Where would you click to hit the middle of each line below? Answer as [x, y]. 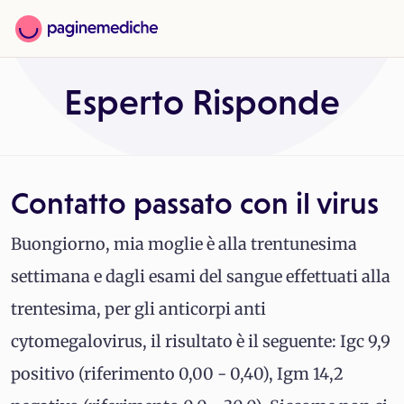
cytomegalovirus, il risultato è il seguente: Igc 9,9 [201, 341]
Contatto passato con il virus [195, 203]
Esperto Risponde [202, 102]
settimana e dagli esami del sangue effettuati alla [201, 276]
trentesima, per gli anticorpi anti [138, 309]
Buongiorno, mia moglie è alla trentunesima [184, 244]
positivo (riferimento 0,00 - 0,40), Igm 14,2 [177, 374]
